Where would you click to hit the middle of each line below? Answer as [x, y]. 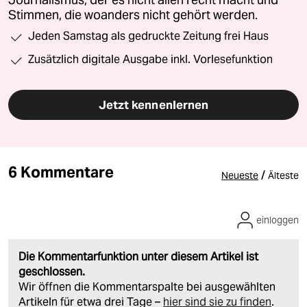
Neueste [240, 176]
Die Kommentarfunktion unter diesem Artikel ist [138, 257]
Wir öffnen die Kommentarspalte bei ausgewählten [147, 287]
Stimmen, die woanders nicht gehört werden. [133, 15]
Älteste [283, 176]
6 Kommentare [61, 172]
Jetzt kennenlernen [153, 105]
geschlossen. [52, 272]
